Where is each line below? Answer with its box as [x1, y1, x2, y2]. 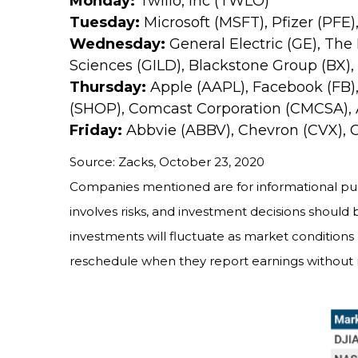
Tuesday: [70, 14, 140, 32]
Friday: [70, 121, 122, 140]
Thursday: [70, 78, 146, 97]
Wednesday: [70, 35, 165, 54]
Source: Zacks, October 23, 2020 [70, 154, 265, 170]
